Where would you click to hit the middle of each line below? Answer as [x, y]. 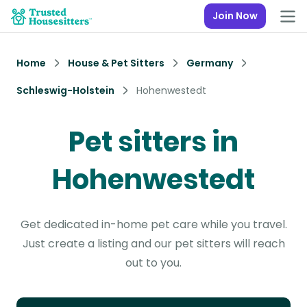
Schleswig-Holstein [65, 90]
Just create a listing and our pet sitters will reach [153, 244]
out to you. [153, 263]
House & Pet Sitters [116, 63]
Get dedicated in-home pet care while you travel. [153, 224]
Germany [210, 63]
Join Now [235, 16]
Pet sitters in [153, 142]
